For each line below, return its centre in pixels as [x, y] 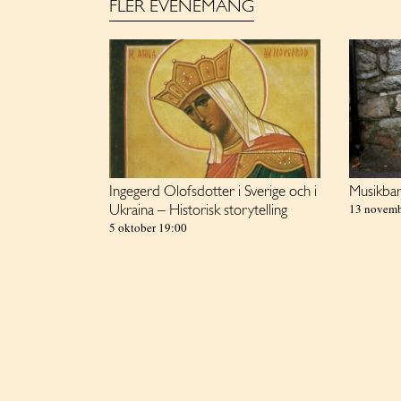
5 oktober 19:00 [148, 228]
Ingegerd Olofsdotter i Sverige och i [213, 192]
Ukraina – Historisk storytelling [198, 211]
